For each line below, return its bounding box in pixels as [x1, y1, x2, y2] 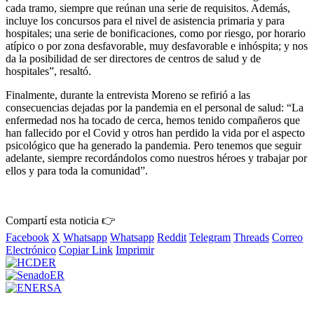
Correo [272, 231, 303, 243]
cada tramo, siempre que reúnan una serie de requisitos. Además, [6, 1, 290, 14]
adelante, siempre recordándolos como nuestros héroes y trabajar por [6, 151, 307, 164]
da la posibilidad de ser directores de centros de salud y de [6, 52, 261, 64]
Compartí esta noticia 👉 [6, 214, 116, 226]
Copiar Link [59, 243, 113, 256]
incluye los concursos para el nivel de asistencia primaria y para [6, 14, 285, 27]
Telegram [189, 231, 231, 243]
